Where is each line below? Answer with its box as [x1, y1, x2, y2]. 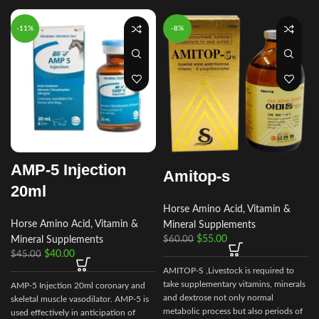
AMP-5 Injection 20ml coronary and [11, 281, 145, 291]
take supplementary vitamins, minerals [163, 279, 305, 288]
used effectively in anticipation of [11, 308, 135, 318]
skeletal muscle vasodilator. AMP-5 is [11, 295, 149, 304]
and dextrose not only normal [163, 293, 273, 302]
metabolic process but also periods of [163, 306, 303, 315]
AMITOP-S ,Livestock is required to [163, 266, 294, 275]
